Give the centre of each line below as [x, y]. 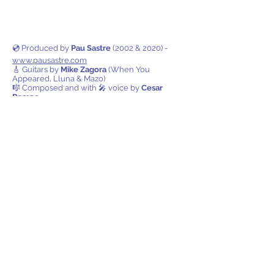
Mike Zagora [83, 69]
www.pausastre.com [50, 60]
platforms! [42, 156]
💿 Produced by [42, 48]
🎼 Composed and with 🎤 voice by [76, 88]
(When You [128, 69]
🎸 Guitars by [36, 69]
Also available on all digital [90, 138]
